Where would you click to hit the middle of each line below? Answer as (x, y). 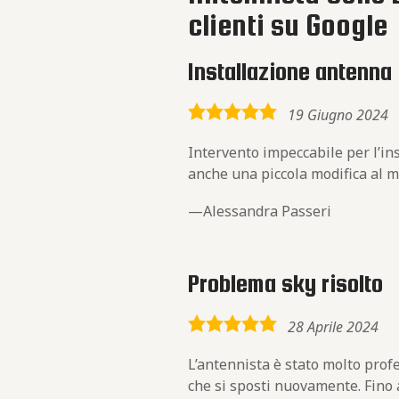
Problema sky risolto (286, 283)
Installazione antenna (290, 71)
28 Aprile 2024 (334, 327)
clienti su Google (288, 25)
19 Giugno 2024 (338, 115)
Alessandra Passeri (268, 211)
